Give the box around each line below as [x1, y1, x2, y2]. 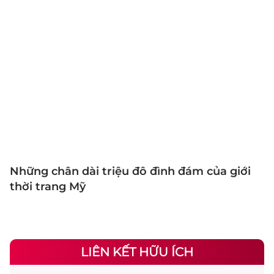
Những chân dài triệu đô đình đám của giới [10, 164, 251, 178]
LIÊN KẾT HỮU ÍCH [81, 244, 193, 259]
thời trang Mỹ [10, 179, 86, 193]
